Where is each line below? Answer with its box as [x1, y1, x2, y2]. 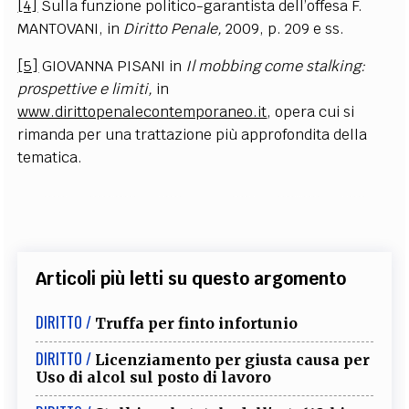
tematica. [17, 147, 83, 167]
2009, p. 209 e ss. [225, 18, 345, 38]
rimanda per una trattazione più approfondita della [17, 124, 368, 144]
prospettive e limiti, [17, 79, 157, 99]
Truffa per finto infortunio [95, 313, 299, 332]
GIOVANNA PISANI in [38, 56, 186, 76]
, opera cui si [267, 101, 355, 121]
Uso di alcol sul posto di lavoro [36, 367, 272, 386]
